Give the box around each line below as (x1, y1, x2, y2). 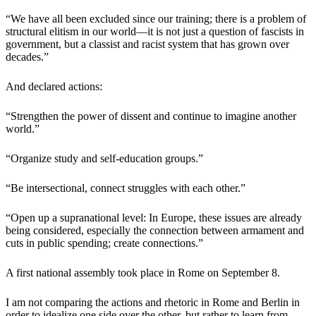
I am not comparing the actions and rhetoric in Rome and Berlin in (6, 296, 300, 308)
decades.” (6, 50, 49, 63)
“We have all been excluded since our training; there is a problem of (6, 12, 306, 25)
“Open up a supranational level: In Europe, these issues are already (6, 211, 302, 224)
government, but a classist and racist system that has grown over (6, 37, 289, 50)
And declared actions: (6, 80, 102, 92)
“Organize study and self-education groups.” (6, 152, 203, 164)
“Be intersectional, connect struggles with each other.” (6, 181, 245, 194)
